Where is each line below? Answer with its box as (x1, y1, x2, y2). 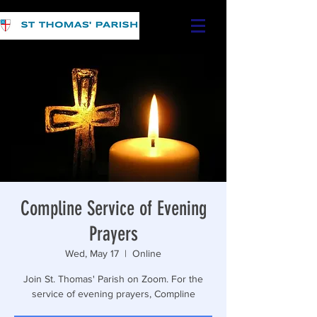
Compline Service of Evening (20, 197, 207, 220)
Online (132, 248, 161, 259)
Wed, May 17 (65, 248, 119, 259)
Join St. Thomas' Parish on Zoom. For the (23, 273, 203, 284)
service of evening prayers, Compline (31, 288, 195, 299)
